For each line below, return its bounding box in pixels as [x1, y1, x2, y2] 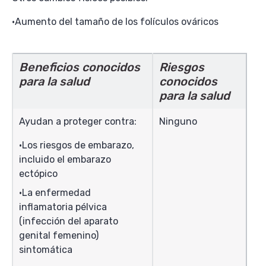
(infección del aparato [19, 216, 118, 227]
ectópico [19, 168, 58, 179]
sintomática [19, 244, 72, 255]
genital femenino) [19, 230, 99, 241]
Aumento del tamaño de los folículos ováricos [15, 16, 218, 27]
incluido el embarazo [19, 154, 111, 165]
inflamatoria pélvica [19, 201, 107, 213]
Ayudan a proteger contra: [19, 116, 137, 127]
